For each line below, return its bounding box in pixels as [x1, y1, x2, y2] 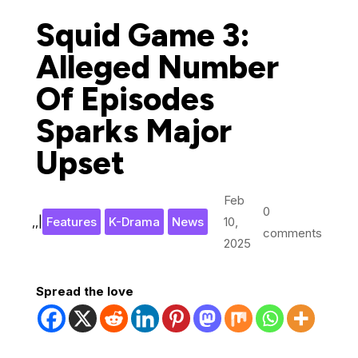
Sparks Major [35, 112, 232, 150]
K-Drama [108, 214, 160, 229]
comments [263, 225, 323, 241]
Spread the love [35, 284, 133, 299]
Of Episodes [35, 80, 214, 118]
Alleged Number [35, 48, 279, 86]
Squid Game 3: [35, 16, 250, 54]
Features [46, 214, 97, 229]
